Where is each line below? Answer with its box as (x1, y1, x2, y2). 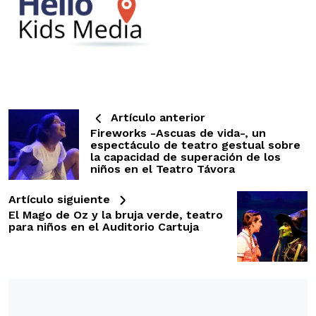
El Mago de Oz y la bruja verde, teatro (8, 207, 223, 221)
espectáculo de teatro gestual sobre (90, 138, 300, 152)
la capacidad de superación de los (90, 150, 281, 164)
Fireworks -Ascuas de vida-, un (90, 126, 266, 140)
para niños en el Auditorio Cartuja (8, 219, 199, 233)
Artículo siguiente (8, 192, 114, 206)
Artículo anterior (107, 110, 205, 124)
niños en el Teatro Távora (90, 162, 235, 176)
